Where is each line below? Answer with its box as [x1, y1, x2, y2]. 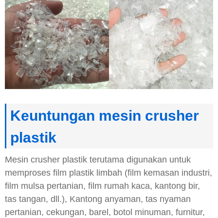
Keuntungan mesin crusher [10, 107, 199, 124]
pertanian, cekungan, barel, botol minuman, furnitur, [5, 207, 205, 217]
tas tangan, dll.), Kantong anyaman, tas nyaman [5, 194, 191, 204]
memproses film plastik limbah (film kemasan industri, [5, 167, 212, 178]
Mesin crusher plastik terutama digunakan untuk [5, 154, 191, 164]
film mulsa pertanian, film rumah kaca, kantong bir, [5, 181, 200, 191]
